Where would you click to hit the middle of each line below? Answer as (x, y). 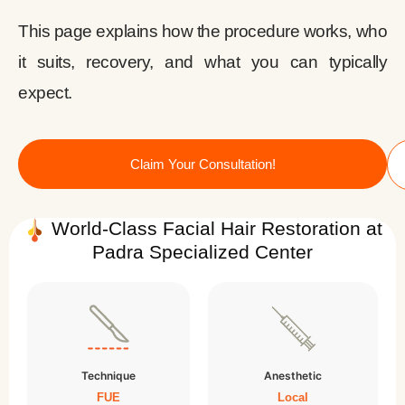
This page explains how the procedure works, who (202, 32)
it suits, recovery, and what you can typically (202, 62)
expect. (45, 93)
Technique (108, 376)
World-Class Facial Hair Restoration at (217, 229)
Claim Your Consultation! (202, 165)
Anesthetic (293, 376)
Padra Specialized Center (202, 252)
